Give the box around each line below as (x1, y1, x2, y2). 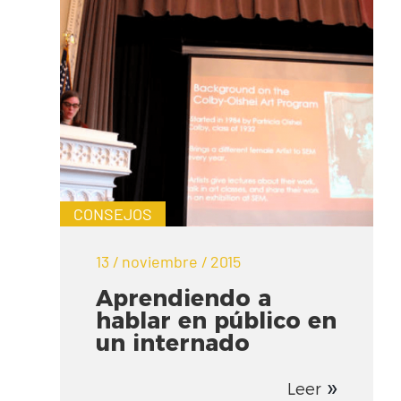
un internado (96, 329, 251, 357)
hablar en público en (96, 307, 337, 335)
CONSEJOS (73, 204, 153, 225)
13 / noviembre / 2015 (96, 252, 242, 272)
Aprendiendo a (96, 285, 272, 312)
